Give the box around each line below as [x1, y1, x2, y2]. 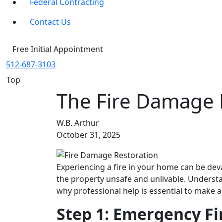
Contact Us [30, 16, 71, 27]
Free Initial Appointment [12, 43, 103, 55]
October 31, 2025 [56, 129, 120, 140]
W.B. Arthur [56, 117, 99, 128]
